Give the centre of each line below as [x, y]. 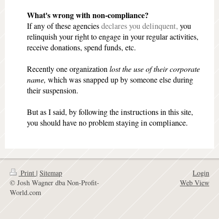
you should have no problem [70, 123]
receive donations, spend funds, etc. [81, 47]
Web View [195, 182]
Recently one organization [68, 69]
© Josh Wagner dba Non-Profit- [55, 182]
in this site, [177, 112]
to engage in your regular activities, [145, 37]
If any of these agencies [63, 26]
